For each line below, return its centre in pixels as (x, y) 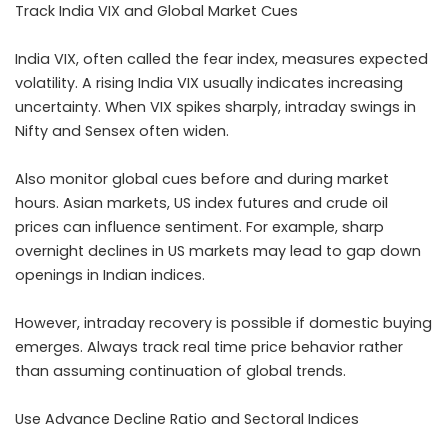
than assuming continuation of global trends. (180, 371)
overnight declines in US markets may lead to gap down (218, 251)
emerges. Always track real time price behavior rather (209, 347)
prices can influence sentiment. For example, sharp (199, 227)
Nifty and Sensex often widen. (122, 131)
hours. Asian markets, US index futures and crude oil (201, 203)
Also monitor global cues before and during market (202, 179)
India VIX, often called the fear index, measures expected (221, 59)
